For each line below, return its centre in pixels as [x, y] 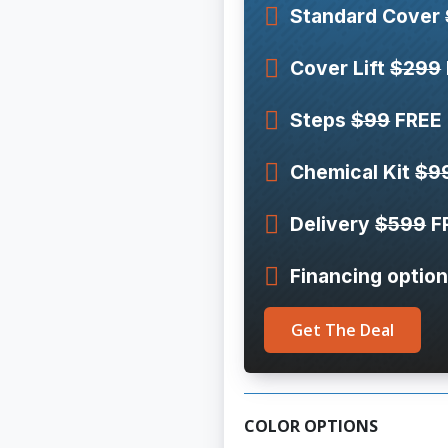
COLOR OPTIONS [311, 426]
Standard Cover [368, 16]
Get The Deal [342, 330]
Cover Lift [340, 68]
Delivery [333, 224]
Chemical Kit [353, 172]
